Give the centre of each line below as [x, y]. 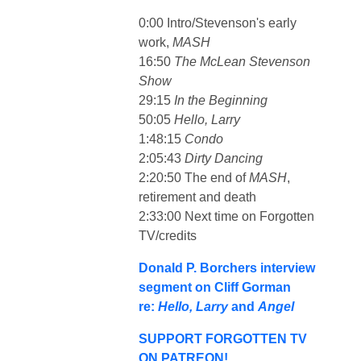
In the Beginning [221, 100]
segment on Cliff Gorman [215, 287]
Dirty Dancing [224, 158]
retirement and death [197, 197]
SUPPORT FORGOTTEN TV [223, 338]
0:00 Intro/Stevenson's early [218, 23]
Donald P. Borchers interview [227, 268]
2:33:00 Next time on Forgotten [226, 216]
